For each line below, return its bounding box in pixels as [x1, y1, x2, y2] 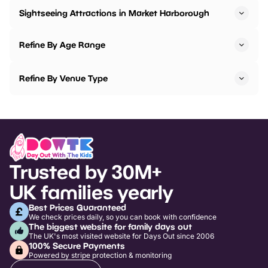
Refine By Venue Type [19, 73, 108, 84]
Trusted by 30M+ [10, 160, 162, 183]
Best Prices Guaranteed [29, 202, 126, 212]
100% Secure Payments [29, 240, 125, 251]
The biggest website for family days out [29, 221, 192, 232]
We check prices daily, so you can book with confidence [29, 212, 217, 221]
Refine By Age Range [19, 39, 105, 50]
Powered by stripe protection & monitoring [29, 250, 172, 260]
